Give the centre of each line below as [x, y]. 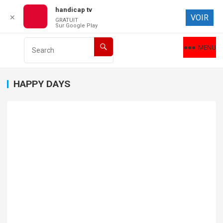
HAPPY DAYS [42, 84]
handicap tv [74, 10]
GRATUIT [67, 20]
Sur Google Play [76, 26]
